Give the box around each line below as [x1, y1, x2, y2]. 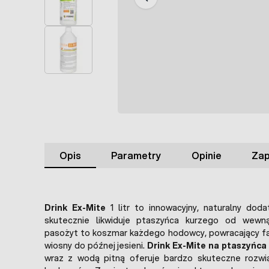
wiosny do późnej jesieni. [44, 239, 148, 252]
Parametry [111, 148, 162, 162]
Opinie [191, 148, 222, 162]
